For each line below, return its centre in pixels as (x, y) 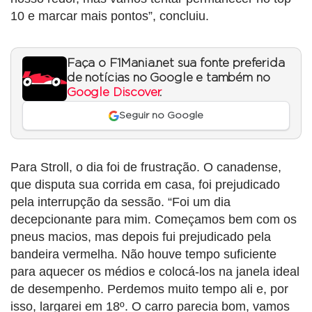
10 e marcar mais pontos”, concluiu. (110, 16)
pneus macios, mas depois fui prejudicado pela (141, 237)
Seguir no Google (162, 116)
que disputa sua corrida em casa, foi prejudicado (145, 185)
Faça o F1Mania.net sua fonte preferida (176, 64)
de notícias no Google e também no (169, 78)
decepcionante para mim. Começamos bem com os (154, 220)
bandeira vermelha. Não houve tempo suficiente (143, 255)
